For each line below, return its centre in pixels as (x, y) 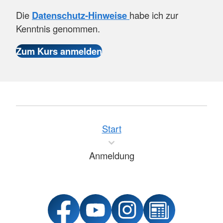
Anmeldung (111, 156)
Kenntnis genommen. (58, 28)
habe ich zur (154, 15)
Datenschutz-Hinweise (79, 15)
